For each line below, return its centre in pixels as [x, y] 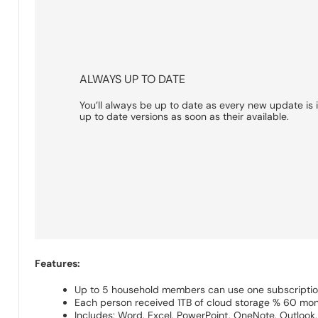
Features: [58, 264]
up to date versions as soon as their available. [184, 117]
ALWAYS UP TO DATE [132, 79]
